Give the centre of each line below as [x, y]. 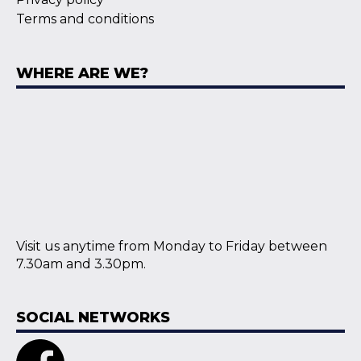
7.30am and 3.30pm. [81, 263]
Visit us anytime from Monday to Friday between [172, 246]
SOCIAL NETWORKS [93, 317]
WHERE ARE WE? [82, 73]
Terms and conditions [85, 19]
